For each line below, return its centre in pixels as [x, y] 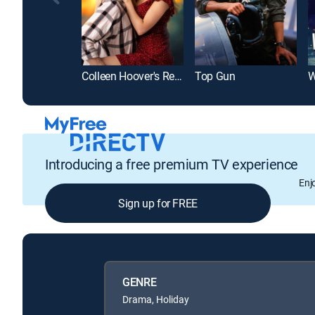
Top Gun [215, 76]
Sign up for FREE [158, 203]
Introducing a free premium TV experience [172, 164]
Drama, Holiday [156, 300]
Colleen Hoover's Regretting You [178, 76]
